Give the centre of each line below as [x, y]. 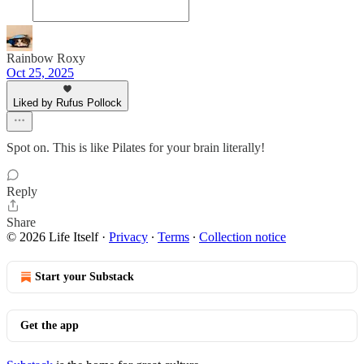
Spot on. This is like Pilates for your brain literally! [136, 147]
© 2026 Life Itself [52, 237]
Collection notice [243, 237]
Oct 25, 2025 [40, 73]
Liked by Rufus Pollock [67, 103]
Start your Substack [84, 277]
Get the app [50, 325]
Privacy [128, 237]
